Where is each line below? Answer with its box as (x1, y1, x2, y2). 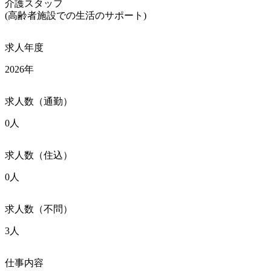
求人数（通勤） (5, 96, 73, 106)
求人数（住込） (5, 149, 73, 160)
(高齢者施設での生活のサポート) (5, 10, 146, 21)
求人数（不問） (5, 203, 73, 214)
